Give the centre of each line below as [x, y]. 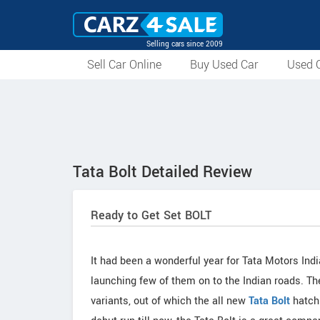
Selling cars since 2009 [185, 44]
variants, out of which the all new [170, 301]
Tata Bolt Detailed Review [162, 172]
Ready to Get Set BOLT [151, 215]
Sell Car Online [124, 65]
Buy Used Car [224, 65]
